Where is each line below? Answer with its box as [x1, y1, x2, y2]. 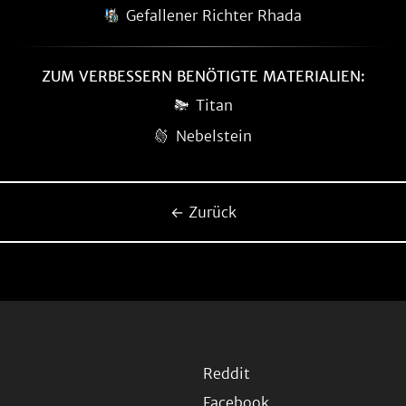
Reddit [203, 364, 250, 382]
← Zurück [169, 203, 237, 221]
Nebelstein [176, 127, 252, 145]
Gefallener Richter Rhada [126, 6, 302, 24]
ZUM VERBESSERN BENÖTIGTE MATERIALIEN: [41, 67, 365, 85]
